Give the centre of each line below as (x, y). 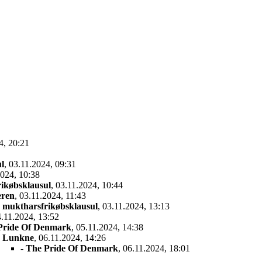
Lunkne (18, 237)
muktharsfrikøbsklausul (50, 206)
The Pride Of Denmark (72, 248)
